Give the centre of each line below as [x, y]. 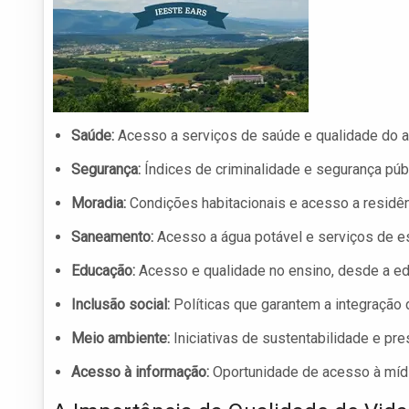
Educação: [103, 271]
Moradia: [99, 204]
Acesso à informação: [140, 372]
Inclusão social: [121, 305]
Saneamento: [112, 237]
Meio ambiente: [121, 339]
